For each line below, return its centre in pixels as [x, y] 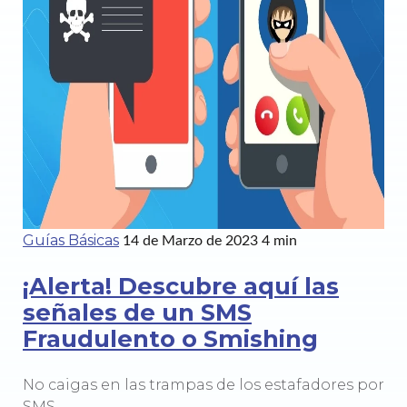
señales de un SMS [137, 312]
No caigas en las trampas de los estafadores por [203, 385]
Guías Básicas [71, 241]
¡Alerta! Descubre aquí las [181, 285]
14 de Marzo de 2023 [190, 241]
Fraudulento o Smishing [170, 338]
